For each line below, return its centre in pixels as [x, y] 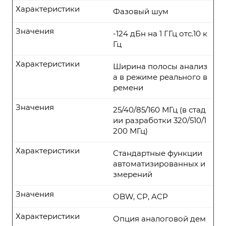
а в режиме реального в [160, 77]
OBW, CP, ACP [140, 196]
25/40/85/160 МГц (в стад [159, 110]
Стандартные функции [158, 153]
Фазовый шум [141, 11]
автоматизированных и [159, 164]
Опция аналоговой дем [159, 219]
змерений [133, 174]
